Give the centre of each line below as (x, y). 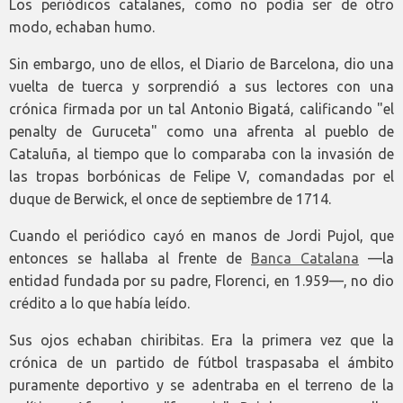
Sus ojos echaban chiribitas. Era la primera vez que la (201, 340)
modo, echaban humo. (82, 27)
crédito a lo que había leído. (99, 304)
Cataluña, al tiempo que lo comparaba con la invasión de (201, 154)
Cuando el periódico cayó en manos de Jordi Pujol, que (201, 236)
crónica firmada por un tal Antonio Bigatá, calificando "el (201, 109)
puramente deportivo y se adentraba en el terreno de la (201, 385)
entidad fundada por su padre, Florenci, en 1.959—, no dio (201, 281)
